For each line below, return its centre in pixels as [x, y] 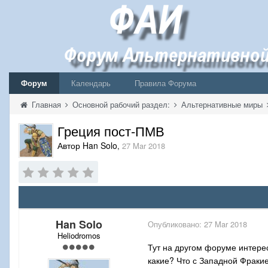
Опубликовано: [176, 224]
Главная [46, 104]
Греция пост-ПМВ [111, 131]
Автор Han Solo [87, 145]
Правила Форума [165, 83]
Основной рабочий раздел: [122, 104]
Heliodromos [79, 236]
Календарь [91, 83]
